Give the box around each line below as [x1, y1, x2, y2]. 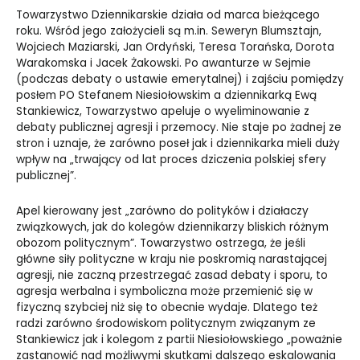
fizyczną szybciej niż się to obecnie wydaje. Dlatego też [16, 300, 317, 316]
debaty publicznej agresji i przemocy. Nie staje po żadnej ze [16, 120, 342, 136]
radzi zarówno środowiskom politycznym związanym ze [16, 316, 316, 332]
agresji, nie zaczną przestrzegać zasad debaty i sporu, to [16, 268, 328, 284]
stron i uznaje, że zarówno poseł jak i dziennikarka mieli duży [16, 136, 340, 152]
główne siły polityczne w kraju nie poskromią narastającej [16, 252, 327, 268]
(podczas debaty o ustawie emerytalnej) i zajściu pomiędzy [16, 72, 344, 88]
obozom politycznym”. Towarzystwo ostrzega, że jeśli [16, 235, 305, 252]
